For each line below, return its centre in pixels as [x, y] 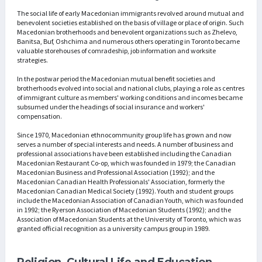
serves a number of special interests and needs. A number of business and [125, 144]
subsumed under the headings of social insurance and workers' [111, 106]
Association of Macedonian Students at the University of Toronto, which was [129, 219]
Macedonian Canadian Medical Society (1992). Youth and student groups [125, 191]
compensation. [39, 116]
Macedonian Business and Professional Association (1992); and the [116, 172]
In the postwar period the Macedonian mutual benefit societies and [116, 78]
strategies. [32, 60]
